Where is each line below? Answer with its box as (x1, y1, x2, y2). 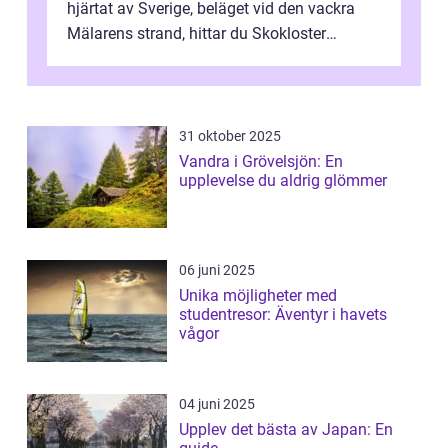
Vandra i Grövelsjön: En (179, 151, 343, 171)
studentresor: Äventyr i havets (179, 304, 387, 324)
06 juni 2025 (179, 261, 255, 278)
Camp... (67, 48, 121, 68)
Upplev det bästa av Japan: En (179, 419, 393, 439)
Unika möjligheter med (179, 285, 337, 305)
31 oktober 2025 (179, 127, 281, 144)
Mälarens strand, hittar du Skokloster (67, 23, 326, 43)
